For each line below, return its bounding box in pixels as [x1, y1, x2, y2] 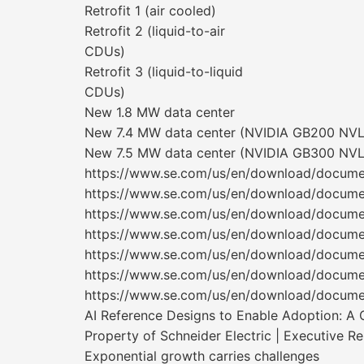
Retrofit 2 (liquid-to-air [84, 23, 225, 39]
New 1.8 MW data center [84, 104, 235, 120]
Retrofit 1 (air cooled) [84, 2, 216, 19]
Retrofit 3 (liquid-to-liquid [84, 63, 243, 80]
